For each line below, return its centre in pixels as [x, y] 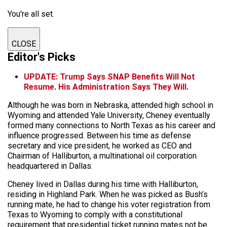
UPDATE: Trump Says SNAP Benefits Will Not [109, 77]
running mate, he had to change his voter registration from [109, 204]
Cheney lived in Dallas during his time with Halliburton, [103, 184]
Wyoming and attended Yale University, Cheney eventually [109, 115]
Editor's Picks [42, 57]
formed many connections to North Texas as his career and [111, 125]
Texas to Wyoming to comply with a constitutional [95, 214]
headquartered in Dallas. [51, 166]
